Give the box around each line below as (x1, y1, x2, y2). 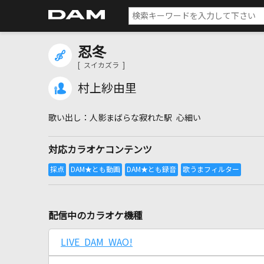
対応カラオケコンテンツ (48, 145, 152, 154)
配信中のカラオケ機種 (48, 211, 143, 220)
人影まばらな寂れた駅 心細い (90, 114, 201, 122)
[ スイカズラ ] (78, 62, 125, 69)
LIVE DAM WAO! (61, 237, 133, 247)
